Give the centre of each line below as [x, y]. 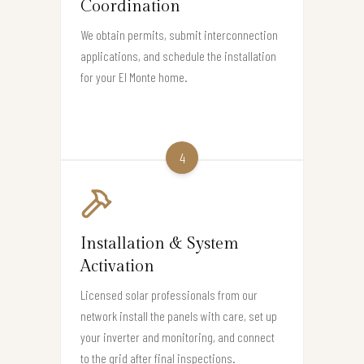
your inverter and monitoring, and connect [178, 337]
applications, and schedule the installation [178, 56]
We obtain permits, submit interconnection [179, 35]
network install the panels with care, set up [179, 316]
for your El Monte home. [134, 77]
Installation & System [160, 244]
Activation [117, 267]
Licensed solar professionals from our [169, 295]
